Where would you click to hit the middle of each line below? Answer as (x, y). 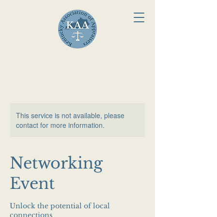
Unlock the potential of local (60, 206)
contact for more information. (60, 125)
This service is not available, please (70, 115)
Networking (56, 163)
